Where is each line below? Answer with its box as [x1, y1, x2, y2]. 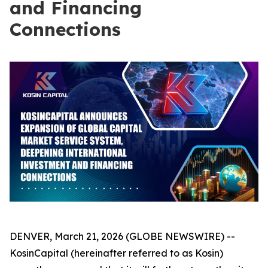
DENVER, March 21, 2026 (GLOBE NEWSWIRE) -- [10, 230, 235, 243]
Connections [10, 18, 121, 41]
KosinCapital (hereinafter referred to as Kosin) [10, 247, 223, 260]
